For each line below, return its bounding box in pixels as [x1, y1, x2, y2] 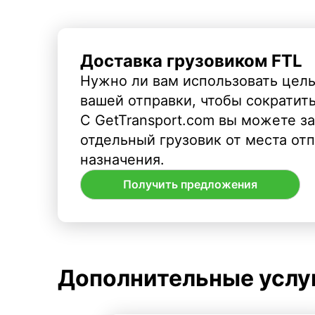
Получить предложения [123, 177, 257, 192]
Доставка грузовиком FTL [80, 50, 302, 71]
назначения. [80, 150, 165, 168]
